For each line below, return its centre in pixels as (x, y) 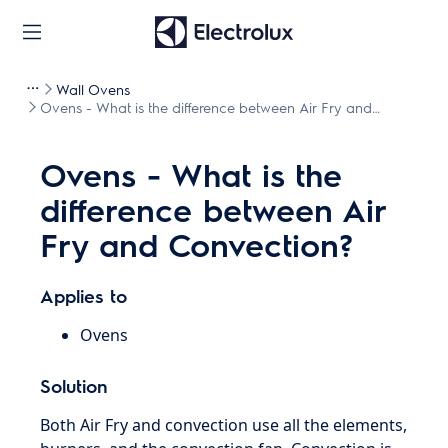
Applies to (84, 295)
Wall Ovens (93, 89)
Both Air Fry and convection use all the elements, (224, 425)
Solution (74, 385)
